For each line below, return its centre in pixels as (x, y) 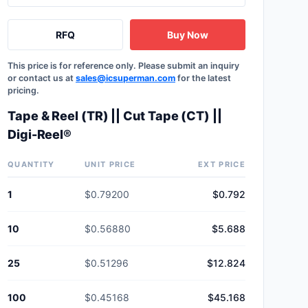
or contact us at (42, 78)
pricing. (23, 90)
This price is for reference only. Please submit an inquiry (123, 66)
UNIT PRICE (110, 164)
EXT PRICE (222, 164)
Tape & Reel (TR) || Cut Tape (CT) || (115, 116)
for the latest (203, 78)
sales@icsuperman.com (125, 78)
